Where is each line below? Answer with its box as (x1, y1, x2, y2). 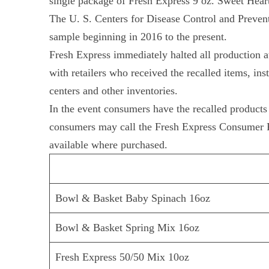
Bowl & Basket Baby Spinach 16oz (55, 192, 211, 205)
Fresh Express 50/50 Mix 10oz (55, 251, 190, 264)
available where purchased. (49, 139, 168, 151)
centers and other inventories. (49, 85, 178, 97)
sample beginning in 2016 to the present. (49, 31, 228, 43)
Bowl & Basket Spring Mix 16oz (55, 222, 200, 234)
